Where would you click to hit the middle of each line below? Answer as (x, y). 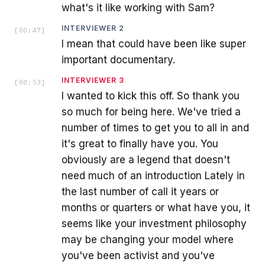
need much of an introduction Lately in (153, 176)
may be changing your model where (148, 240)
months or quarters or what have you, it (156, 208)
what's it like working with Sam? (138, 8)
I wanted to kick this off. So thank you (151, 96)
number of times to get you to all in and (155, 128)
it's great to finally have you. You (140, 144)
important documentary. (118, 60)
